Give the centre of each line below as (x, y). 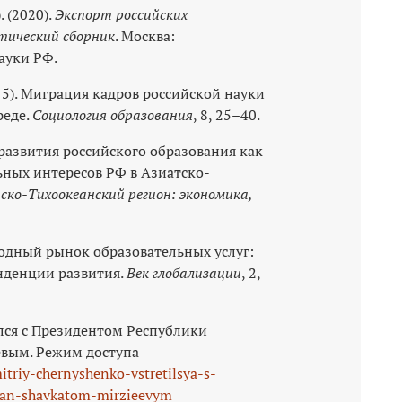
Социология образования (113, 114)
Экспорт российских (121, 14)
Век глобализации (184, 272)
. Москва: (145, 35)
